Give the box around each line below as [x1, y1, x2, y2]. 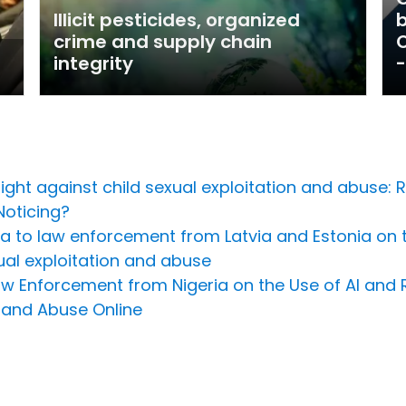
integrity [53, 50, 134, 76]
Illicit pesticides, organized [53, 6, 301, 33]
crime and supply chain [53, 28, 273, 54]
